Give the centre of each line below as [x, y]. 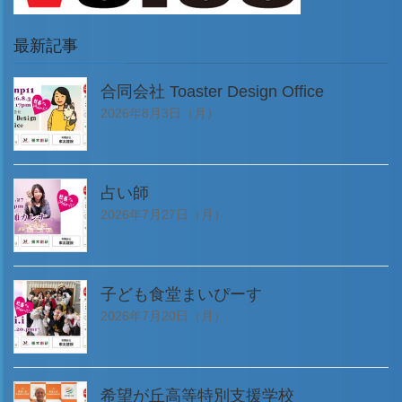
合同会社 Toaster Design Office [212, 92]
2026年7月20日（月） [163, 316]
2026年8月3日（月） [160, 114]
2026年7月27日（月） [163, 215]
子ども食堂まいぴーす [181, 295]
